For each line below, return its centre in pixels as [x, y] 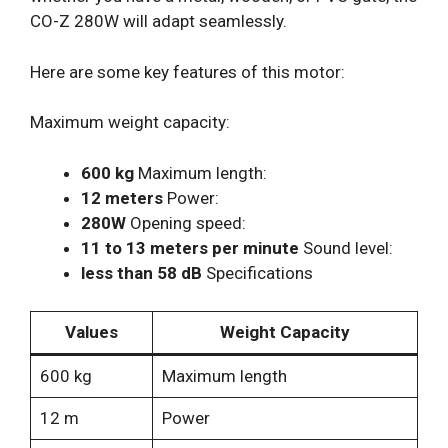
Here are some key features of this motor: [187, 71]
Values [91, 332]
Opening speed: [186, 222]
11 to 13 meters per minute [190, 247]
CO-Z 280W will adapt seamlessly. [158, 21]
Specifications [257, 272]
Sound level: [346, 247]
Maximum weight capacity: [130, 122]
